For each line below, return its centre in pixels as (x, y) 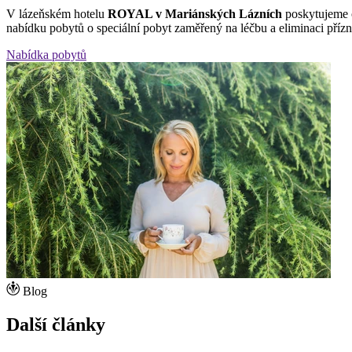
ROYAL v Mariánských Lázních (195, 13)
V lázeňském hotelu (57, 13)
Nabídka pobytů (46, 54)
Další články (56, 324)
